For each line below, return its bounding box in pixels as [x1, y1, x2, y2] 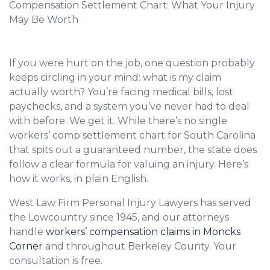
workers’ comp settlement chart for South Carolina [9, 130, 256, 141]
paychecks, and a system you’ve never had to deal [9, 101, 250, 112]
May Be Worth [9, 14, 78, 25]
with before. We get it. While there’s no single [9, 115, 227, 127]
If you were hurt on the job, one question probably [9, 57, 255, 69]
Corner [9, 240, 43, 252]
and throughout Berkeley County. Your [43, 240, 236, 252]
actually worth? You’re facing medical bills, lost [9, 86, 233, 98]
